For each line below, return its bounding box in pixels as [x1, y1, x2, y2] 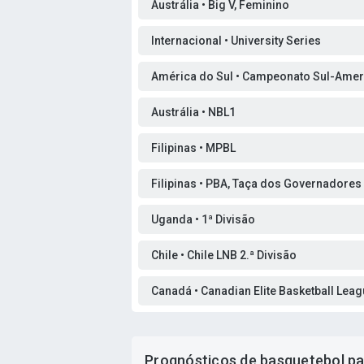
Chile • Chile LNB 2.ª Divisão [151, 249, 297, 262]
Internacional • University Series [151, 34, 321, 47]
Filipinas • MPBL [151, 141, 236, 154]
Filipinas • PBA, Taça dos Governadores [151, 177, 362, 190]
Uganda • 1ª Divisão [151, 213, 255, 226]
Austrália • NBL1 [151, 106, 236, 119]
